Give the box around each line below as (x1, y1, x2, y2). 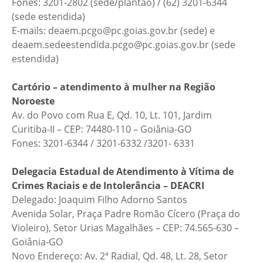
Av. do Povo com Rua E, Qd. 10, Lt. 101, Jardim (12, 109, 212, 122)
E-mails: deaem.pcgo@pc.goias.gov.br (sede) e (12, 24, 215, 37)
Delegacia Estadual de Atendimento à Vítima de (12, 165, 234, 178)
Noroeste (12, 95, 55, 107)
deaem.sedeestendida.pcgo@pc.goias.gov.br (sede (12, 38, 235, 51)
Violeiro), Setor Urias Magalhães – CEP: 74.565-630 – (12, 221, 239, 234)
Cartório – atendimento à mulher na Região (12, 80, 215, 93)
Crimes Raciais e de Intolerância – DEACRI (12, 179, 204, 192)
